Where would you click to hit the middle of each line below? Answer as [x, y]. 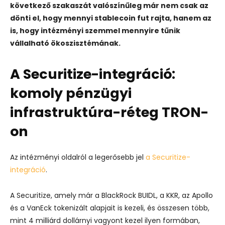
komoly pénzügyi [71, 93]
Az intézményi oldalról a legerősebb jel [78, 157]
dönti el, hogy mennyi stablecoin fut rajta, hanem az [111, 18]
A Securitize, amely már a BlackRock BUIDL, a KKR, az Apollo [111, 195]
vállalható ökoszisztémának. [65, 43]
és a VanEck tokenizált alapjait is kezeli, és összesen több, [110, 208]
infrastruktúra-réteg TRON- [109, 112]
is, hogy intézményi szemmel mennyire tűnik [95, 31]
